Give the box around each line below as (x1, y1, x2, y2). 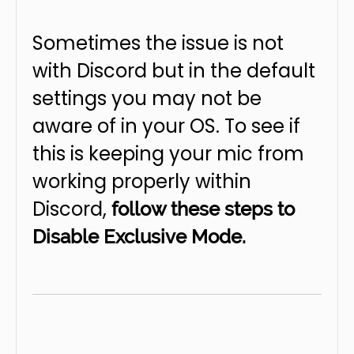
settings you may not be (32, 85, 262, 111)
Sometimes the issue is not (32, 30, 284, 56)
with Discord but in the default (32, 58, 315, 84)
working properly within (32, 168, 251, 194)
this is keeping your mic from (32, 141, 304, 167)
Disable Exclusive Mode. (32, 225, 246, 248)
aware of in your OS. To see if (32, 113, 300, 139)
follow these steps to (111, 198, 295, 220)
